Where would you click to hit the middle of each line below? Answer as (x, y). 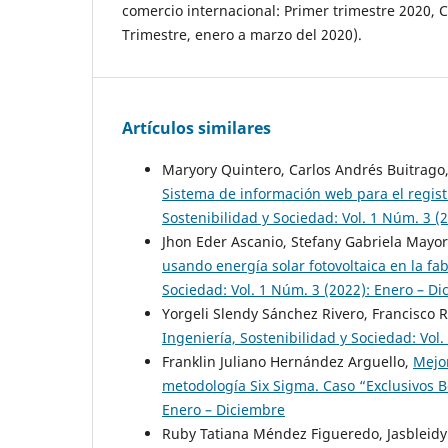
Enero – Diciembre (223, 410)
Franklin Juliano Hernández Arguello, (287, 362)
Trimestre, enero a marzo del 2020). (242, 35)
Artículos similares (196, 128)
